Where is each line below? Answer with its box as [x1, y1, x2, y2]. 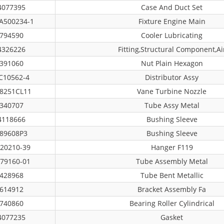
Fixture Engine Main [138, 16, 205, 26]
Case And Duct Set [141, 2, 202, 12]
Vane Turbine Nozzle [137, 86, 206, 96]
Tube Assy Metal [144, 100, 199, 110]
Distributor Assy [145, 72, 198, 82]
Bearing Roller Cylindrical [129, 198, 214, 208]
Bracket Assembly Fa [137, 184, 206, 194]
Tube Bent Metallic [140, 170, 203, 180]
